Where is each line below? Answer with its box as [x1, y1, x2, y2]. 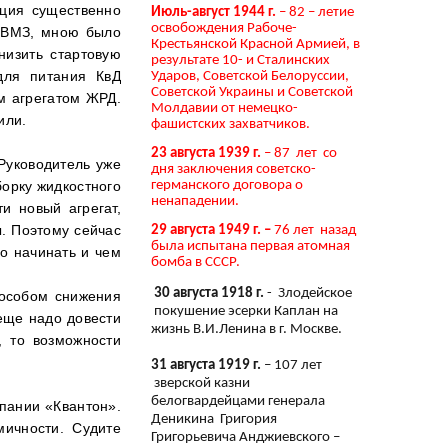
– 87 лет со [261, 146, 337, 162]
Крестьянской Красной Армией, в [151, 36, 360, 52]
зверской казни [151, 375, 250, 391]
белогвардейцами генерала [151, 393, 325, 409]
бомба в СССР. [151, 255, 240, 271]
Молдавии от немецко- [151, 100, 298, 116]
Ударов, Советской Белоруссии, [151, 68, 349, 84]
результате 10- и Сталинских [151, 52, 330, 68]
